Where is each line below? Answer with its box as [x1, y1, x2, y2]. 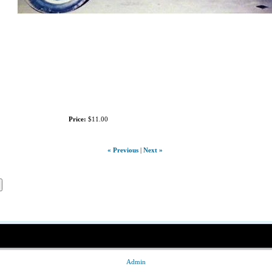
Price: [69, 115, 86, 123]
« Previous [107, 146, 138, 154]
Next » [143, 146, 163, 154]
